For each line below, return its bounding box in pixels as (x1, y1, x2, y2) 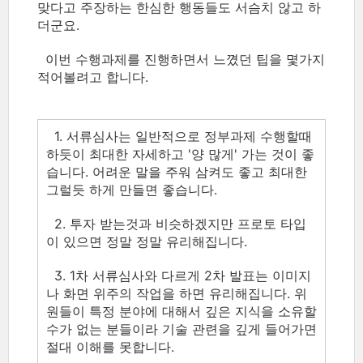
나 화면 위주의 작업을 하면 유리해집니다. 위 (46, 285, 307, 301)
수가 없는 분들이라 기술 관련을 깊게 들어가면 (46, 321, 317, 337)
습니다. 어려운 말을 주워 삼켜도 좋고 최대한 (46, 164, 307, 180)
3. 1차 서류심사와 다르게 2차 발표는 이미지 (46, 267, 311, 284)
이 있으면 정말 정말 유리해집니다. (46, 233, 251, 250)
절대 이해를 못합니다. (46, 339, 178, 355)
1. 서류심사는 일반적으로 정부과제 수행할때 (46, 128, 312, 144)
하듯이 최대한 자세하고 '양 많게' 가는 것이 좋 (46, 146, 314, 162)
